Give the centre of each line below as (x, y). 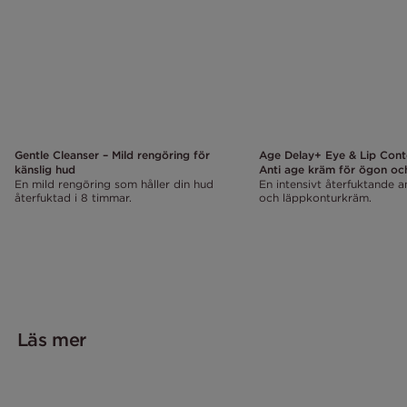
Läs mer (51, 339)
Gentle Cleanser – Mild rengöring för (112, 154)
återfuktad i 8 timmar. (73, 197)
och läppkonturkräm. (315, 197)
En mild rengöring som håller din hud (114, 184)
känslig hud (45, 169)
